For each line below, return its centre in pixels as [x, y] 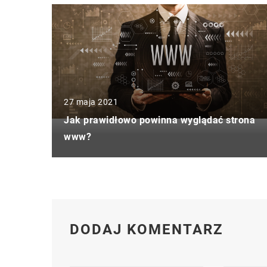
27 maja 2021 [91, 102]
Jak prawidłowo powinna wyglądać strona [159, 120]
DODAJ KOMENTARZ [147, 229]
